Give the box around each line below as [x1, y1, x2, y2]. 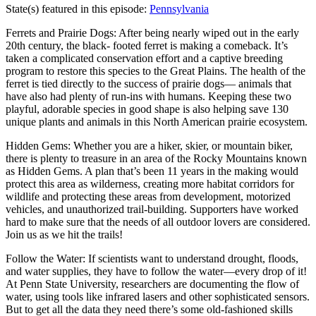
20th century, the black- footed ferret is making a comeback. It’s [6, 39, 288, 51]
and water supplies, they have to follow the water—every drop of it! [6, 265, 307, 277]
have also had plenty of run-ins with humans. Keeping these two [6, 90, 291, 102]
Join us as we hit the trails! [6, 228, 123, 241]
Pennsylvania [150, 2, 209, 15]
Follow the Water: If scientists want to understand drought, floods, [6, 252, 298, 265]
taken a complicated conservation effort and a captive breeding [6, 51, 283, 64]
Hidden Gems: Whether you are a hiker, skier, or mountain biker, [6, 139, 293, 152]
